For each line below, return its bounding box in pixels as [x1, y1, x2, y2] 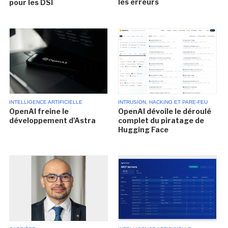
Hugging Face [118, 125, 168, 134]
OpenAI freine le [9, 107, 69, 116]
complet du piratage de [118, 116, 204, 125]
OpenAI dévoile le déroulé [118, 107, 211, 116]
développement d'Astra [9, 116, 96, 125]
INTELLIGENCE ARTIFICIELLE [9, 99, 83, 105]
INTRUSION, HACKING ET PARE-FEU [118, 99, 208, 105]
